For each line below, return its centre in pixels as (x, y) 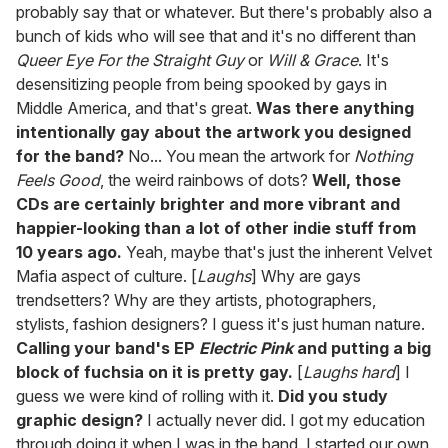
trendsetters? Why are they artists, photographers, (196, 300)
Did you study (333, 396)
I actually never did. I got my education (284, 420)
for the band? (70, 156)
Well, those (356, 180)
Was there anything (335, 108)
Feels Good (58, 180)
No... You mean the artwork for (239, 156)
